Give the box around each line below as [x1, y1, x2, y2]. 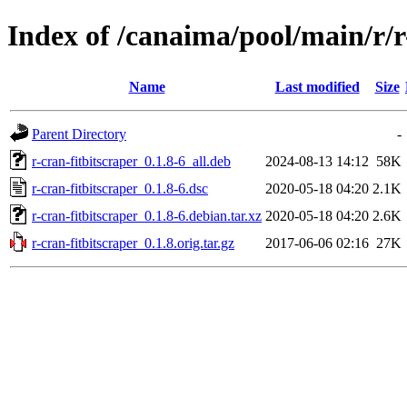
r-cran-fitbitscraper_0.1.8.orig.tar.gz [32, 234, 234, 251]
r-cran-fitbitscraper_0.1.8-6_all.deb [32, 153, 231, 169]
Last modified [274, 78, 360, 94]
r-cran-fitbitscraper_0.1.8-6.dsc [32, 180, 208, 196]
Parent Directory [32, 125, 126, 142]
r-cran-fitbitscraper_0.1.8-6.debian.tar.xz [32, 207, 262, 223]
